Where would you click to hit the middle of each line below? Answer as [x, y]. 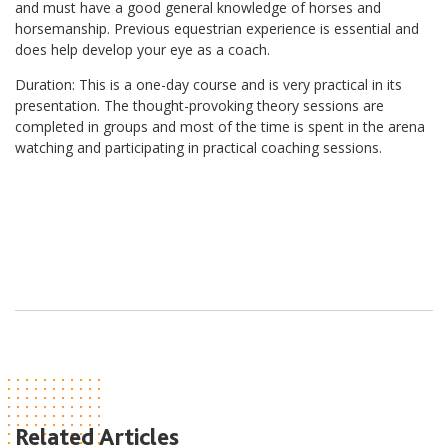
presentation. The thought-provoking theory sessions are [199, 105]
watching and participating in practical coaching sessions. [198, 147]
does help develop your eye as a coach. [142, 49]
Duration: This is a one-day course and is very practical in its [208, 84]
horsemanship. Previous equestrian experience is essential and [217, 28]
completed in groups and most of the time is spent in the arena [220, 126]
